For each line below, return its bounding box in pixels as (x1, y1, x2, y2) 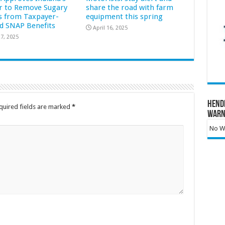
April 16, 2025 (93, 24, 128, 31)
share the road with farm (86, 3, 174, 12)
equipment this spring (86, 12, 163, 21)
